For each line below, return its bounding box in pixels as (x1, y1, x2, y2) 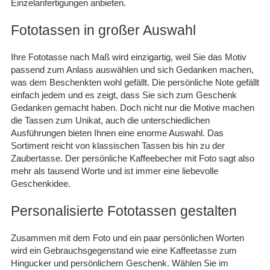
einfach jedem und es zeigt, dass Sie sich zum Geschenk (11, 89, 237, 100)
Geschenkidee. (11, 178, 71, 189)
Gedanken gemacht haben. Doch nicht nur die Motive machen (11, 102, 254, 113)
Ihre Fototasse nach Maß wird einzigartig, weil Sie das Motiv (11, 51, 246, 62)
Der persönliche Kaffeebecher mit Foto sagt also (65, 152, 254, 163)
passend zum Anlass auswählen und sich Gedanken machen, (11, 64, 254, 75)
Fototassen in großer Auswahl (11, 22, 196, 38)
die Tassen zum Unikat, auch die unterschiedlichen (11, 115, 210, 125)
